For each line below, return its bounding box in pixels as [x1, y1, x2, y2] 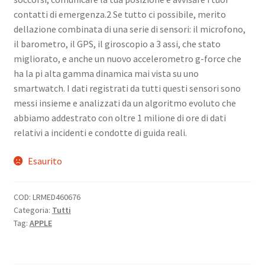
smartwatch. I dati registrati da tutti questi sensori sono [13, 82, 241, 94]
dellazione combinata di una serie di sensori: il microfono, [13, 22, 245, 35]
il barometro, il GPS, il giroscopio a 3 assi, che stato [13, 37, 221, 50]
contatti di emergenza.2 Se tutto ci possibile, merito [13, 8, 226, 20]
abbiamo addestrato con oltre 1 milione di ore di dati [13, 111, 226, 124]
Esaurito [28, 154, 63, 167]
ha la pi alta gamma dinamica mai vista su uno [13, 67, 199, 79]
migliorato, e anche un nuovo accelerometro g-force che [13, 52, 241, 64]
